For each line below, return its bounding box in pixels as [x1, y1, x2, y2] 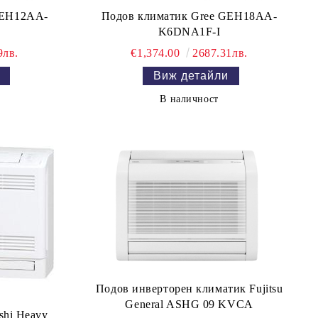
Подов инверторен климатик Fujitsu [95, 283, 283, 295]
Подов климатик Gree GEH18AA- [101, 10, 278, 22]
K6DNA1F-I [158, 26, 221, 38]
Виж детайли [153, 70, 229, 82]
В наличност [160, 94, 219, 104]
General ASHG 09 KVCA [125, 298, 253, 310]
